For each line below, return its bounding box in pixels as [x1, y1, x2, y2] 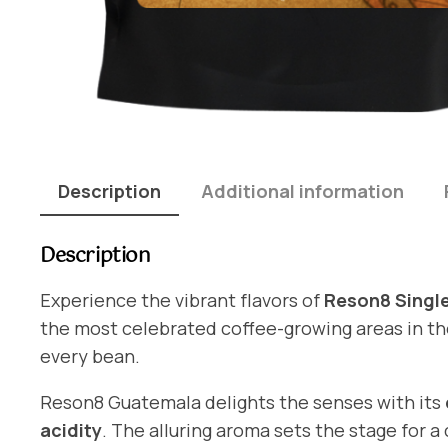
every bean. [40, 343, 140, 368]
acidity [40, 417, 102, 442]
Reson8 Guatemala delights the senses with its [40, 389, 445, 414]
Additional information [201, 178, 404, 203]
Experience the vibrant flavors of [40, 287, 324, 312]
